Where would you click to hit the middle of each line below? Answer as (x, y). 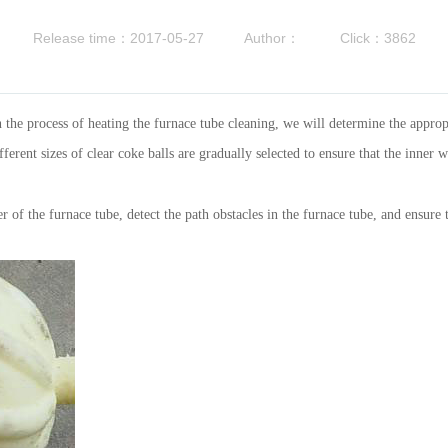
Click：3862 (377, 38)
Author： (271, 38)
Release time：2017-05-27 (118, 38)
